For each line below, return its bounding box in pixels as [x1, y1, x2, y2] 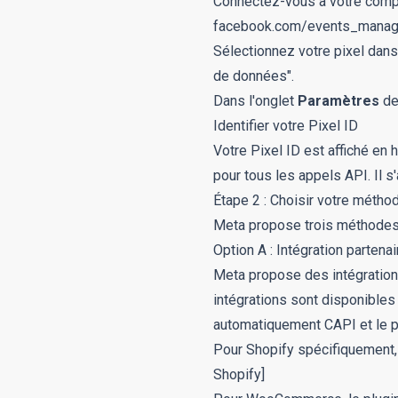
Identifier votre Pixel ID [213, 117, 358, 134]
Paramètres [298, 92, 379, 109]
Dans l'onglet [213, 92, 298, 109]
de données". [213, 68, 294, 84]
